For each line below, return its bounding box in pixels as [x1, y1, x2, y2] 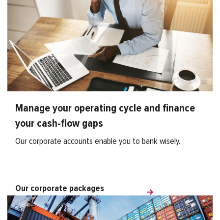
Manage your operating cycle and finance [15, 103, 195, 114]
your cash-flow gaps [15, 118, 103, 130]
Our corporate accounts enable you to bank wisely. [15, 137, 180, 146]
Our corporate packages [15, 184, 104, 193]
